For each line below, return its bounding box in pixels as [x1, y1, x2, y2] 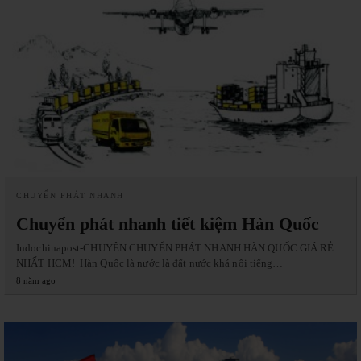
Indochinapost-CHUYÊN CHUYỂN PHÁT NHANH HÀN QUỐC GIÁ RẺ [16, 241, 334, 254]
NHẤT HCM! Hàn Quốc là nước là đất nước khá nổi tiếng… [16, 256, 284, 269]
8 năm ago [16, 275, 56, 285]
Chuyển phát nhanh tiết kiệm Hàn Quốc [16, 213, 319, 234]
